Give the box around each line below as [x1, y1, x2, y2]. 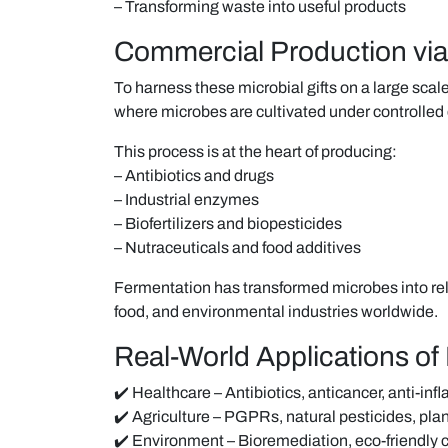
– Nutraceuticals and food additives [114, 238, 361, 256]
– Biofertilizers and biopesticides [114, 214, 342, 232]
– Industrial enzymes [114, 190, 259, 208]
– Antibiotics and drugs [114, 166, 274, 184]
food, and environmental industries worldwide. [114, 302, 438, 320]
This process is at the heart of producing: [114, 142, 397, 160]
